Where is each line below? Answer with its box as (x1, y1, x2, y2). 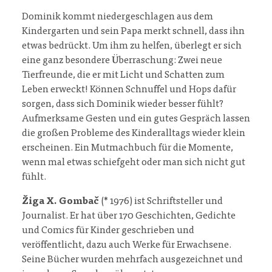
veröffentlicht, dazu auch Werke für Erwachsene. (22, 240, 231, 251)
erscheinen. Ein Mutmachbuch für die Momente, (22, 143, 233, 154)
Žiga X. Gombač (22, 197, 99, 207)
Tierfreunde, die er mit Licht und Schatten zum (22, 70, 225, 81)
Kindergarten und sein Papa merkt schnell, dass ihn (22, 27, 245, 37)
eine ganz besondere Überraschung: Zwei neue (22, 56, 222, 66)
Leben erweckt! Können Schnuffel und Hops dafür (22, 85, 236, 95)
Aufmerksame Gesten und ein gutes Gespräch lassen (22, 114, 250, 124)
